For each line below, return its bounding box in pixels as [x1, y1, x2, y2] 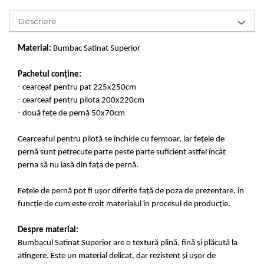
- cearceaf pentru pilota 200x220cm [18, 95, 144, 105]
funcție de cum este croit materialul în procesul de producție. [18, 199, 230, 209]
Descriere [18, 16, 57, 26]
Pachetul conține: [18, 70, 81, 79]
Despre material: [18, 225, 78, 235]
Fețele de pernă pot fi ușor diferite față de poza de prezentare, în [18, 186, 244, 196]
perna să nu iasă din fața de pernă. [18, 160, 138, 170]
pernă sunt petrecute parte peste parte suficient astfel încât [18, 147, 226, 157]
